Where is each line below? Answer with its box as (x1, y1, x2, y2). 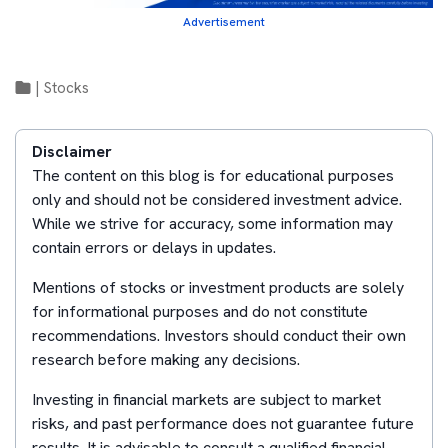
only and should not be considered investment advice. (32, 189, 402, 211)
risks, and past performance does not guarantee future (32, 413, 414, 435)
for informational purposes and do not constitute (32, 301, 368, 323)
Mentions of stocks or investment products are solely (32, 277, 404, 299)
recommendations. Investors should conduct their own (32, 325, 406, 347)
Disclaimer (32, 141, 112, 163)
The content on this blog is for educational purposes (32, 165, 394, 187)
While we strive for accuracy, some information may (32, 213, 393, 235)
